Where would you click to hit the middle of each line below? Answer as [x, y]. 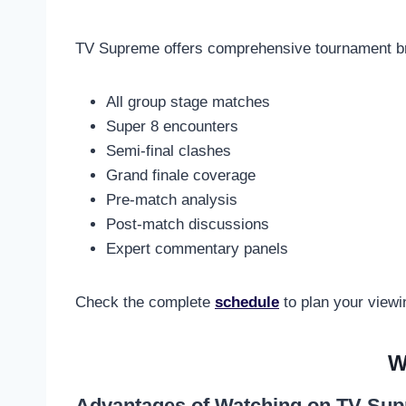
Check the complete [145, 303]
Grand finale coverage [181, 176]
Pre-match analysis [172, 200]
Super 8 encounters [172, 127]
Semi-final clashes [169, 151]
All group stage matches [188, 102]
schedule [247, 303]
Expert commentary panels [197, 249]
